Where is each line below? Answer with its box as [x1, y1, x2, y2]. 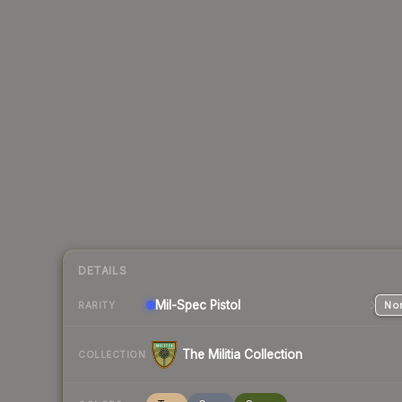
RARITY [78, 299, 115, 310]
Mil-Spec [155, 298, 206, 313]
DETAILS [78, 264, 127, 278]
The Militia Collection [182, 347, 302, 363]
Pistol [206, 298, 240, 313]
